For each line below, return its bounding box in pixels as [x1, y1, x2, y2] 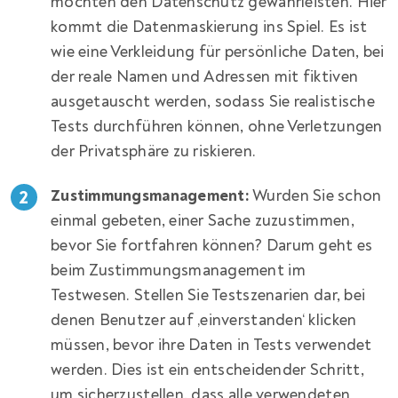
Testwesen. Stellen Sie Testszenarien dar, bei [51, 284, 366, 306]
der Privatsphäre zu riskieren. [51, 140, 257, 162]
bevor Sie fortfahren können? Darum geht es [51, 235, 373, 256]
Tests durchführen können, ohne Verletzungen [51, 115, 383, 137]
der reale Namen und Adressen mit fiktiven [51, 66, 359, 87]
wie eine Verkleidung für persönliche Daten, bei [51, 41, 385, 62]
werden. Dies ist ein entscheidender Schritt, [51, 359, 364, 380]
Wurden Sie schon [249, 185, 382, 206]
